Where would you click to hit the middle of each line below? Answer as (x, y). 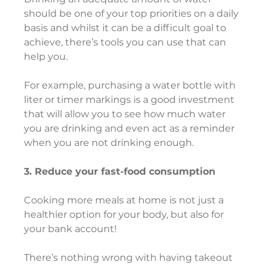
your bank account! (71, 229)
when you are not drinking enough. (109, 143)
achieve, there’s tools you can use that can (127, 42)
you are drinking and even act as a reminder (131, 129)
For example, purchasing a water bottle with (131, 86)
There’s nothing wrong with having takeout (130, 258)
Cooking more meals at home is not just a (125, 200)
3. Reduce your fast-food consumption (120, 172)
